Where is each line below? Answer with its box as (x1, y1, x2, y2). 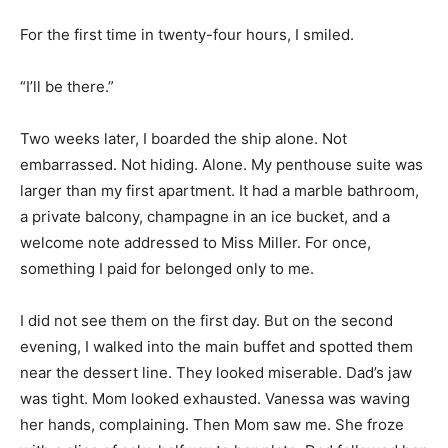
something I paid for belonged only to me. (20, 258, 314, 278)
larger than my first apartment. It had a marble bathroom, (20, 180, 419, 200)
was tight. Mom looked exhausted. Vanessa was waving (20, 388, 410, 408)
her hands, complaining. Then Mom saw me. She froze (20, 414, 404, 434)
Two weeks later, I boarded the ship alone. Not (20, 128, 347, 148)
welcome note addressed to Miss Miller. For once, (20, 232, 371, 252)
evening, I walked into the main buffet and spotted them (20, 336, 413, 356)
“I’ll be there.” (20, 76, 114, 96)
